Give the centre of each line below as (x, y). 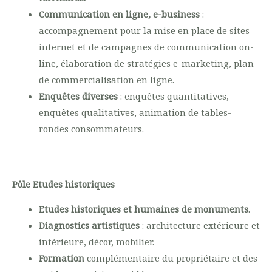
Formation (61, 258)
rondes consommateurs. (91, 129)
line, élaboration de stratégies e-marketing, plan (146, 63)
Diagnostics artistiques (89, 226)
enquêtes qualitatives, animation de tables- (135, 113)
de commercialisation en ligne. (106, 80)
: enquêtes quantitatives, (174, 96)
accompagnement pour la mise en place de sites (144, 31)
